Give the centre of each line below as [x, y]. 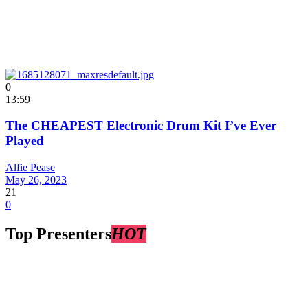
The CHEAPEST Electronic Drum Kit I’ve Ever [141, 126]
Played [25, 141]
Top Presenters [58, 234]
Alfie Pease [30, 168]
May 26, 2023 [36, 180]
